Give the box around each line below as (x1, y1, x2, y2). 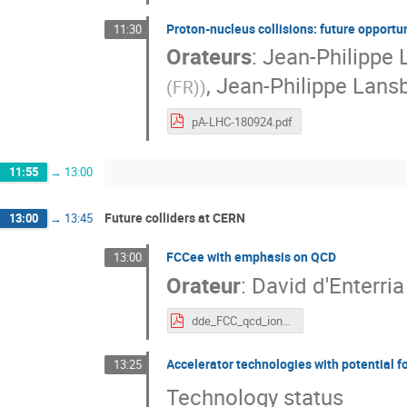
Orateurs (166, 42, 253, 72)
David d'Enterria (252, 270, 405, 300)
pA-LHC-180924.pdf (191, 113, 293, 130)
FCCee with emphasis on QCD (166, 248, 337, 266)
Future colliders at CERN (104, 209, 245, 227)
